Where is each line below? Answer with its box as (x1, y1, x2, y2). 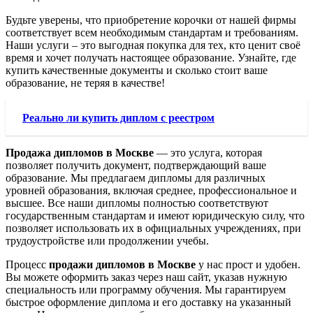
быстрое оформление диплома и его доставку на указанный (6, 296, 291, 308)
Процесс (6, 259, 49, 270)
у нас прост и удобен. (196, 259, 300, 270)
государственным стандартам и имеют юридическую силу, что (6, 210, 305, 221)
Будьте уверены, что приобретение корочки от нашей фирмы (6, 14, 296, 26)
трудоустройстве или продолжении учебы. (6, 235, 209, 247)
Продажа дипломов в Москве (6, 147, 154, 159)
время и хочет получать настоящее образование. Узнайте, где (6, 52, 296, 64)
